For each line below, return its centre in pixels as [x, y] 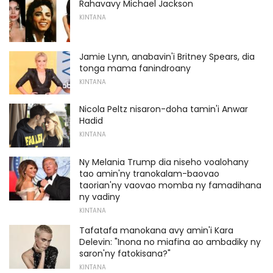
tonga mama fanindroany [135, 68]
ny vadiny [100, 197]
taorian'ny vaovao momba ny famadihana [170, 185]
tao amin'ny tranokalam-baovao [149, 173]
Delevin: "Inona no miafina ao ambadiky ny [170, 242]
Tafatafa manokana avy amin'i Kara [156, 230]
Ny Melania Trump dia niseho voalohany [164, 162]
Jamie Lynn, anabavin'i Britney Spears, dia [167, 56]
